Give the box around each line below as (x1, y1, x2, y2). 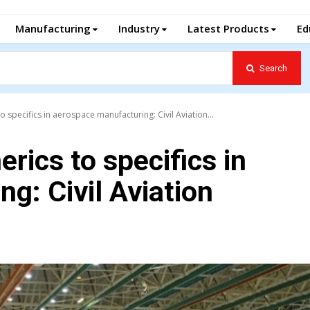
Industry (118, 21, 160, 35)
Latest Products (188, 21, 269, 35)
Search (259, 62, 287, 73)
